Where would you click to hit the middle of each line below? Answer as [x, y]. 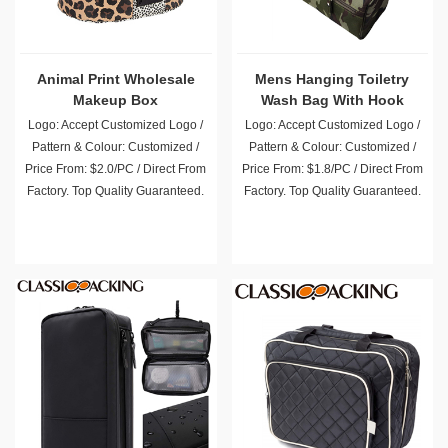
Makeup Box [116, 100]
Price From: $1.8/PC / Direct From [332, 169]
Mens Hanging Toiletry [332, 79]
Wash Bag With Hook [332, 100]
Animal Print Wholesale [115, 79]
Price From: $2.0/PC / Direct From [116, 169]
